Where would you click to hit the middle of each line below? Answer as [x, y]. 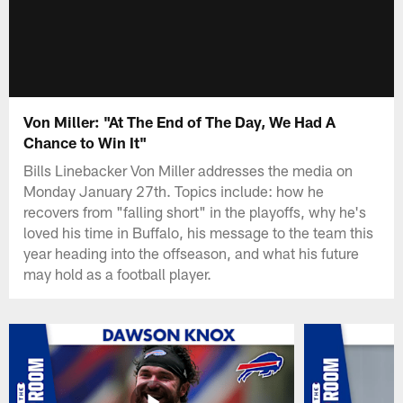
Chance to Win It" [85, 142]
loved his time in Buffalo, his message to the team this [199, 232]
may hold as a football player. [118, 273]
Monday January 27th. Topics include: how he [174, 190]
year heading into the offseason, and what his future [192, 252]
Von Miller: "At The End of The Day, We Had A [180, 121]
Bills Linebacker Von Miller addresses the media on [188, 170]
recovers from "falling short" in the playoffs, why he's [195, 211]
